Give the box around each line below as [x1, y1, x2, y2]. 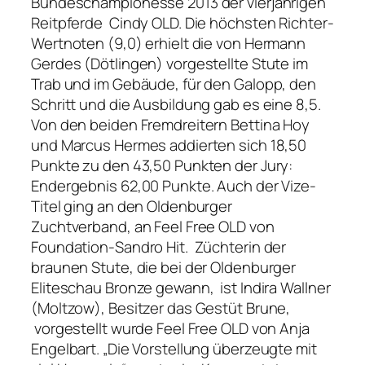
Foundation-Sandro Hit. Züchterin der [31, 236, 287, 258]
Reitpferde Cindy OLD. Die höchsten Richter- [31, 12, 334, 34]
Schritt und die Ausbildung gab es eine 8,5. [31, 94, 321, 116]
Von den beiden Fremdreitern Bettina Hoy [31, 114, 310, 136]
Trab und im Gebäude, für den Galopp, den [31, 73, 316, 95]
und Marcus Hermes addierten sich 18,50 [31, 134, 307, 156]
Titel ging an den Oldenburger [31, 196, 233, 218]
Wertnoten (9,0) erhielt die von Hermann [31, 33, 306, 55]
